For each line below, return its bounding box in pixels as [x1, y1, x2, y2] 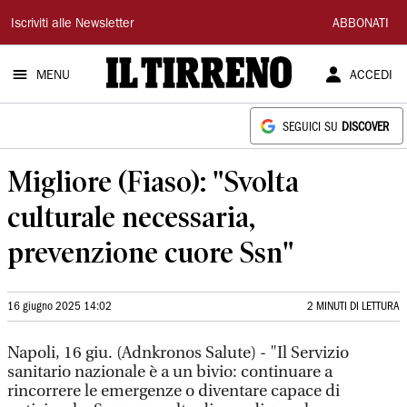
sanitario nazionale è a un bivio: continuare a [7, 362, 333, 382]
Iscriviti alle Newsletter [11, 18, 134, 31]
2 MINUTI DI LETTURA [307, 302, 400, 312]
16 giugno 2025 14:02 [7, 302, 112, 312]
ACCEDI [349, 70, 392, 83]
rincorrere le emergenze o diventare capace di [7, 382, 340, 401]
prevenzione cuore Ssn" [7, 235, 294, 269]
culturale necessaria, [7, 200, 255, 233]
